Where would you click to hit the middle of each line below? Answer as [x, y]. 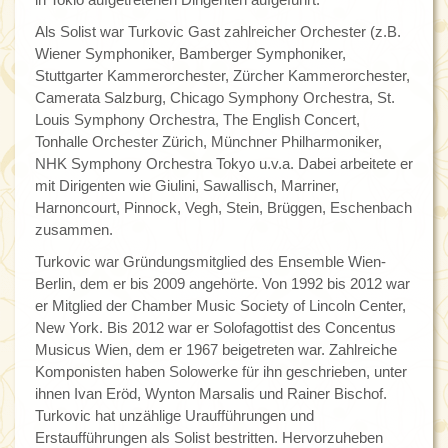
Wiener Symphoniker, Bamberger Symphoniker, [190, 54]
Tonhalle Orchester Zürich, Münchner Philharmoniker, [208, 142]
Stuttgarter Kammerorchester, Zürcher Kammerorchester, [222, 76]
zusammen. [74, 230]
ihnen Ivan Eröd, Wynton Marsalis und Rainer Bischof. [211, 394]
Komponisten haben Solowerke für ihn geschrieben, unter [221, 372]
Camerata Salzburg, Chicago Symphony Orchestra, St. [215, 98]
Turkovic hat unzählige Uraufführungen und [174, 416]
